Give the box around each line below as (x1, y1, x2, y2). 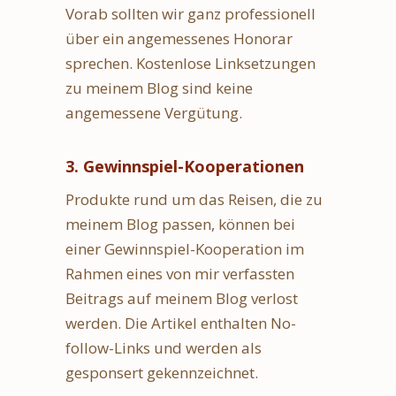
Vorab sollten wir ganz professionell (65, 3, 316, 24)
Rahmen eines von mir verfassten (65, 263, 294, 284)
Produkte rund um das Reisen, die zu (65, 188, 323, 209)
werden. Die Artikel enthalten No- (65, 312, 296, 333)
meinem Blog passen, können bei (65, 213, 295, 234)
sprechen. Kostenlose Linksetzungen (65, 52, 316, 73)
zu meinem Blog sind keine (65, 77, 253, 98)
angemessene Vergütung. (65, 102, 242, 123)
